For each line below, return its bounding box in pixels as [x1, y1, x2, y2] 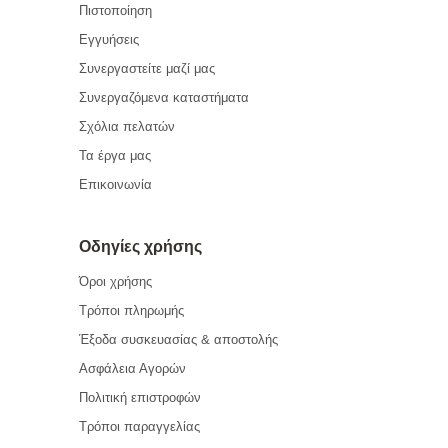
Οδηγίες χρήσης [79, 238, 202, 255]
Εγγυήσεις [79, 32, 139, 47]
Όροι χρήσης [79, 274, 152, 289]
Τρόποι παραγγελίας [79, 419, 200, 434]
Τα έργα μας [79, 148, 151, 163]
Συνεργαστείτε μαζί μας [79, 61, 215, 76]
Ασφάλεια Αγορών [79, 361, 186, 376]
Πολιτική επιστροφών [79, 390, 201, 405]
